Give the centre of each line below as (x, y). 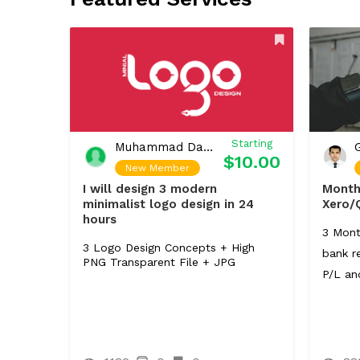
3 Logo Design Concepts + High (169, 247)
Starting (252, 143)
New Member (157, 168)
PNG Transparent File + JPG (159, 262)
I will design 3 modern (150, 189)
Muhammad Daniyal (208, 147)
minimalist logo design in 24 (168, 204)
